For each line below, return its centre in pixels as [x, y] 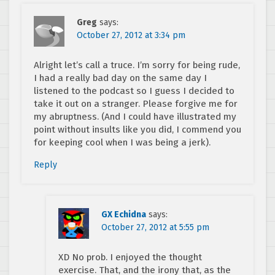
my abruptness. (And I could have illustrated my [135, 116]
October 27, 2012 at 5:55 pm [155, 227]
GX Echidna [124, 214]
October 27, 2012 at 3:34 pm [131, 35]
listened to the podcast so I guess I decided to [134, 91]
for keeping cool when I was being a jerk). [122, 142]
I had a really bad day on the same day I [120, 78]
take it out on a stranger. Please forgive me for [136, 103]
